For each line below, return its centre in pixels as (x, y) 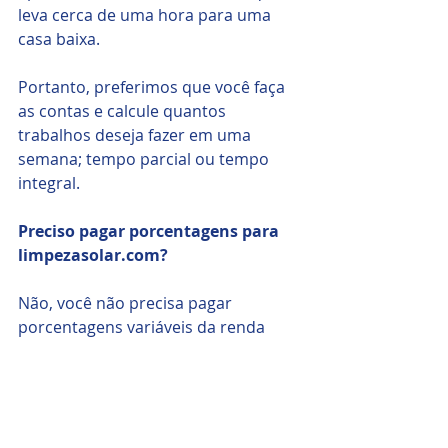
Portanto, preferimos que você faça (153, 86)
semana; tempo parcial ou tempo (145, 158)
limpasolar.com (185, 350)
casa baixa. (61, 38)
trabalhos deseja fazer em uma (136, 134)
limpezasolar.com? (93, 254)
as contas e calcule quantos (124, 110)
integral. (49, 182)
